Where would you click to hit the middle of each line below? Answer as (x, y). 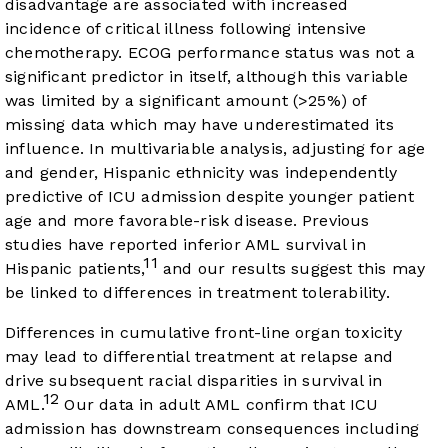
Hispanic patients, (74, 268)
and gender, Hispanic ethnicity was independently (201, 172)
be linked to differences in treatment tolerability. (197, 292)
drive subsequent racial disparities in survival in (194, 380)
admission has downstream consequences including (212, 428)
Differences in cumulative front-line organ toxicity (203, 332)
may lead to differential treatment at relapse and (199, 356)
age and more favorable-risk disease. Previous (187, 220)
